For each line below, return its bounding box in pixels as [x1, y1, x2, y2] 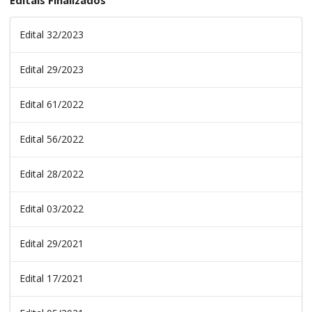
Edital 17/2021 [19, 272, 84, 286]
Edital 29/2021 [19, 237, 84, 251]
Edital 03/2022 [19, 202, 84, 216]
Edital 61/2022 [19, 97, 84, 111]
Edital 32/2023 [19, 28, 84, 42]
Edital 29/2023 [19, 63, 84, 77]
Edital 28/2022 [19, 167, 84, 181]
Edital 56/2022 [19, 132, 84, 146]
